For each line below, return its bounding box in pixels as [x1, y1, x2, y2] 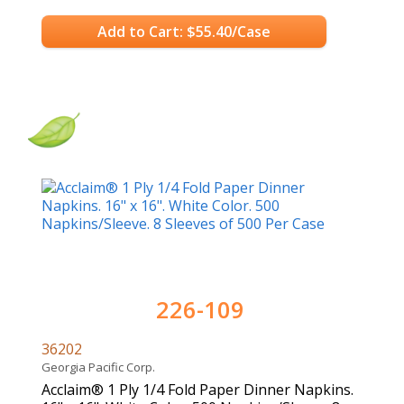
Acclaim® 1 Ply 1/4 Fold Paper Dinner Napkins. [41, 380, 353, 400]
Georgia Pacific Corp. [41, 359, 161, 376]
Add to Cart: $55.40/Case [96, 21, 271, 41]
